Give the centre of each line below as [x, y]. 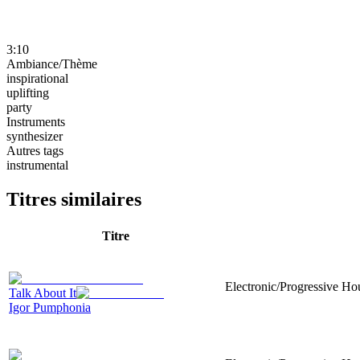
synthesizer [35, 136]
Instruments [36, 121]
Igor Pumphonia [50, 307]
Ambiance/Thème [52, 63]
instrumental [37, 165]
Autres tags [35, 150]
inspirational [37, 78]
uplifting [28, 92]
